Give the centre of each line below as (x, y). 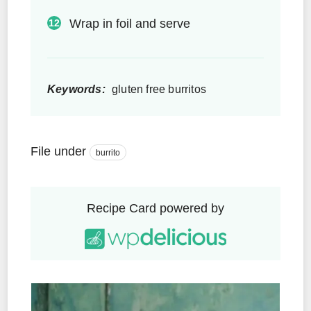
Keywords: (76, 89)
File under (58, 152)
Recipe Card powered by (155, 209)
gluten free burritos (158, 89)
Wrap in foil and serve (130, 24)
